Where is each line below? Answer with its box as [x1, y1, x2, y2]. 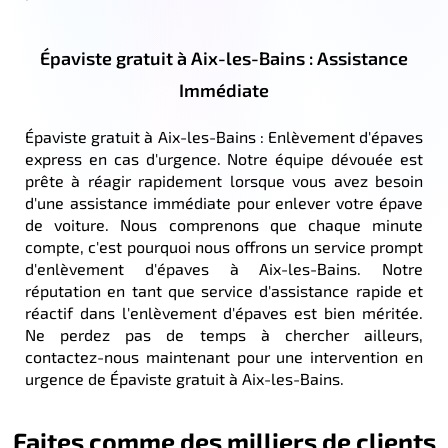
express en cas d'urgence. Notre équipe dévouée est [25, 148, 423, 168]
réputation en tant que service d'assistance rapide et [25, 280, 423, 300]
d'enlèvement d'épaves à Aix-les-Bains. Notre [25, 258, 423, 278]
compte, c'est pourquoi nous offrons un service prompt [25, 236, 423, 256]
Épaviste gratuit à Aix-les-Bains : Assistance [40, 46, 408, 69]
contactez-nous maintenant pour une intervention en [25, 346, 423, 366]
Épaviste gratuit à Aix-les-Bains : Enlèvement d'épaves [25, 126, 423, 146]
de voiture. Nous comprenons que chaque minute [25, 214, 423, 234]
